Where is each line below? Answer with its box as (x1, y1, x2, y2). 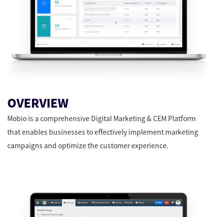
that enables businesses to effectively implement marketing (7, 127, 198, 137)
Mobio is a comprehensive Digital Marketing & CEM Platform (7, 113, 196, 124)
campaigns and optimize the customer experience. (7, 140, 169, 151)
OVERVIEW (7, 94, 68, 111)
